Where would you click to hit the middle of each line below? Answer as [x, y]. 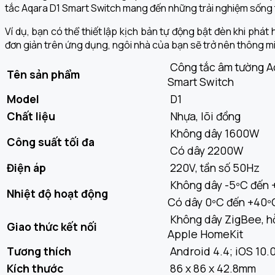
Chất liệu [31, 116]
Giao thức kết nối [52, 227]
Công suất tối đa [51, 142]
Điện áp [26, 168]
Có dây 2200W [205, 150]
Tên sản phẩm [43, 74]
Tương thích [39, 251]
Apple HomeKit [205, 234]
